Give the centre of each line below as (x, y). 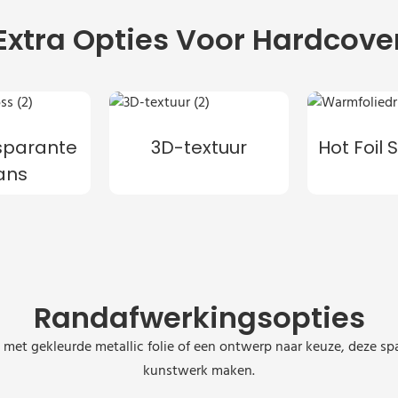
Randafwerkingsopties (199, 318)
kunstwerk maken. (199, 372)
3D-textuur (199, 148)
